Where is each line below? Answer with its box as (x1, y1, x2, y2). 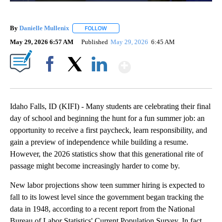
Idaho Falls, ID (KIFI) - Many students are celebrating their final (10, 102, 211, 111)
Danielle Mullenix (19, 24, 69, 32)
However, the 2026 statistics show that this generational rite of (10, 150, 203, 159)
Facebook (38, 77, 65, 85)
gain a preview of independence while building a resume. (10, 138, 188, 147)
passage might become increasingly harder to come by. (10, 162, 180, 170)
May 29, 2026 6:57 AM (10, 38, 73, 46)
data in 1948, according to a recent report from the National (10, 205, 195, 214)
